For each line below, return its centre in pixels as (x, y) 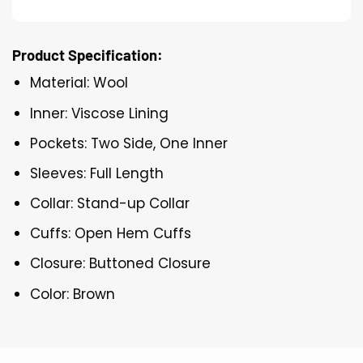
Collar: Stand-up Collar (110, 204)
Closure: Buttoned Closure (121, 264)
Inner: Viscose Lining (100, 113)
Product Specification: (88, 56)
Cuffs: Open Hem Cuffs (111, 234)
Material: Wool (79, 83)
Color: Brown (73, 294)
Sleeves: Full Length (97, 173)
